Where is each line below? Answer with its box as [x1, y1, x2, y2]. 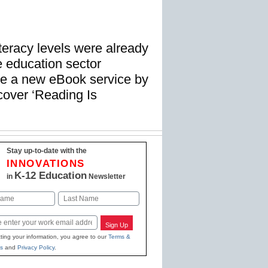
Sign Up [105, 221, 129, 229]
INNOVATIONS [6, 157, 86, 169]
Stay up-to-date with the [6, 146, 87, 155]
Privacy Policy [17, 244, 54, 251]
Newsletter [86, 172, 126, 181]
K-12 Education [14, 169, 87, 181]
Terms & [108, 233, 130, 240]
